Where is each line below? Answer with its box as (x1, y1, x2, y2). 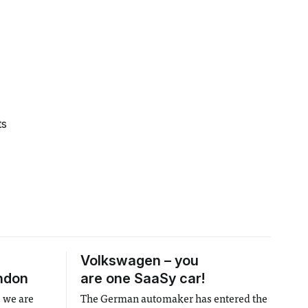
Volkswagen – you (80, 252, 199, 269)
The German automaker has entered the (80, 294, 267, 305)
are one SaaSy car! (80, 269, 205, 287)
